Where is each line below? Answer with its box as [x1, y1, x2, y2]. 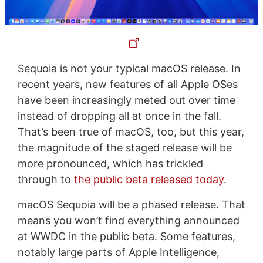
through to [17, 173, 74, 186]
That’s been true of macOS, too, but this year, [17, 125, 244, 138]
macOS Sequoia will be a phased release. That [17, 198, 245, 211]
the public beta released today [73, 173, 224, 186]
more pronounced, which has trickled [17, 157, 203, 170]
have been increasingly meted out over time [17, 93, 235, 106]
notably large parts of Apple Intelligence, [17, 245, 220, 258]
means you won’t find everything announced [17, 214, 240, 227]
